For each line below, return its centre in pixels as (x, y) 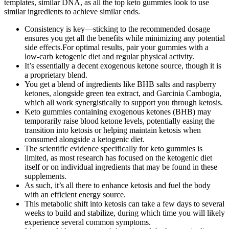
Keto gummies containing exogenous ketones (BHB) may (118, 112)
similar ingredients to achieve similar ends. (72, 12)
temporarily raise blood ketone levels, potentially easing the (120, 121)
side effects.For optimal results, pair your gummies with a (117, 48)
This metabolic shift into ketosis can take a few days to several (124, 204)
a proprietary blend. (56, 75)
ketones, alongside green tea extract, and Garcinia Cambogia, (123, 94)
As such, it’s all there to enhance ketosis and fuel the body (118, 186)
